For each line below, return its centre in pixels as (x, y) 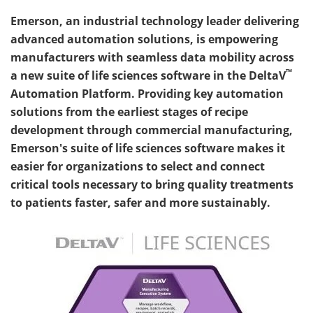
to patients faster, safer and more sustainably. (140, 203)
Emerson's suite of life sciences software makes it (148, 148)
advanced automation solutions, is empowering (144, 39)
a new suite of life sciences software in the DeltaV (148, 75)
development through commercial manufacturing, (152, 130)
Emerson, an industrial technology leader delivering (155, 21)
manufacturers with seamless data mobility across (152, 57)
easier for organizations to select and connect (138, 166)
